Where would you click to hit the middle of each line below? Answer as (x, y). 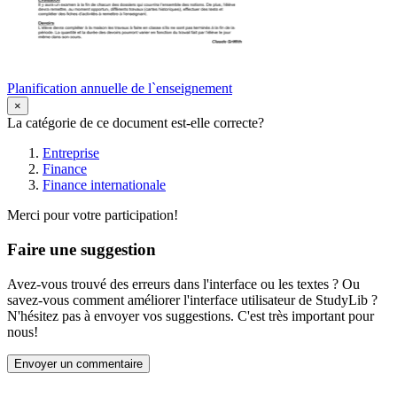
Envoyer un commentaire (78, 363)
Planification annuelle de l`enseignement (120, 89)
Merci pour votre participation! (93, 215)
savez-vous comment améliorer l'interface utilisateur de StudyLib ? (192, 300)
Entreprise (71, 153)
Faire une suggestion (82, 249)
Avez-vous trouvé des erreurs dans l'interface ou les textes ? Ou (183, 284)
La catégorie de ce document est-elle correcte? (136, 123)
